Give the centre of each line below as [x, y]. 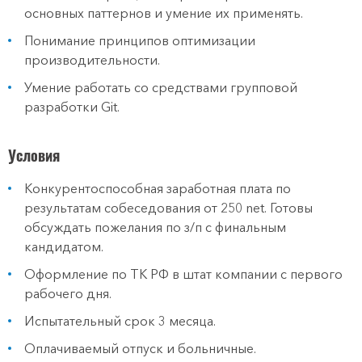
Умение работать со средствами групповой [161, 87]
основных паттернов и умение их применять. [164, 13]
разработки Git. [72, 107]
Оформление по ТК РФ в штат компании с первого [183, 274]
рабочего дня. [68, 293]
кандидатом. [64, 246]
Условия [34, 155]
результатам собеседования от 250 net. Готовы [168, 208]
